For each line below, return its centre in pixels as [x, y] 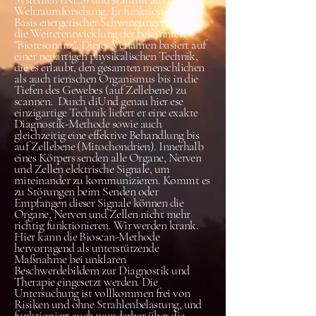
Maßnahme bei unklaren [70, 259]
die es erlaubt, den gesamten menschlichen [109, 67]
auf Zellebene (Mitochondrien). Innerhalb [109, 146]
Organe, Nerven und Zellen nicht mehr [102, 214]
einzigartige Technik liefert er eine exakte [106, 112]
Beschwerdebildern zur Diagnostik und [102, 270]
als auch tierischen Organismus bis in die [106, 78]
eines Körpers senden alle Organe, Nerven [108, 157]
